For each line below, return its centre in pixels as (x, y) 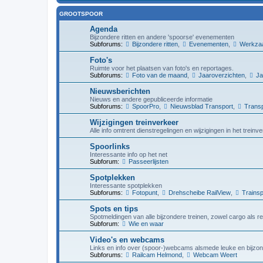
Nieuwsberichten (120, 91)
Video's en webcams (127, 240)
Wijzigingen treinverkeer (134, 122)
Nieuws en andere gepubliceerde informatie (151, 99)
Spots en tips (114, 208)
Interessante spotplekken (126, 185)
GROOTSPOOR (81, 14)
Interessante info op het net (129, 154)
